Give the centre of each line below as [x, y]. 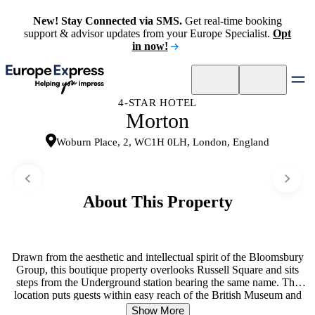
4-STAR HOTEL [157, 103]
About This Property [157, 201]
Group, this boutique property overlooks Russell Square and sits [157, 269]
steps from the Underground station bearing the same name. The [157, 282]
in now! [150, 46]
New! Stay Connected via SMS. [108, 21]
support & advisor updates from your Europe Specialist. [148, 33]
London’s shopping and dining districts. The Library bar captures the [157, 307]
